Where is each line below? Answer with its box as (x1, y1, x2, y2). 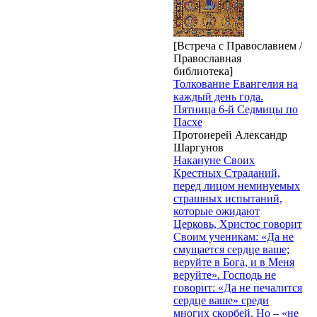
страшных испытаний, (173, 192, 282, 204)
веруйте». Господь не (173, 268, 276, 281)
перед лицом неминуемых (173, 179, 300, 192)
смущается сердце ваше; (173, 243, 289, 255)
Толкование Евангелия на (173, 77, 298, 90)
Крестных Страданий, (173, 166, 280, 179)
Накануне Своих (173, 154, 255, 166)
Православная (173, 52, 241, 64)
